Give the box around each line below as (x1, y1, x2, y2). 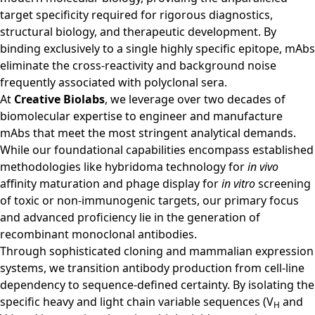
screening (255, 176, 311, 192)
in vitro (221, 176, 255, 192)
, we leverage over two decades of (105, 91, 285, 108)
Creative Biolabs (14, 91, 105, 108)
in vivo (247, 159, 278, 175)
